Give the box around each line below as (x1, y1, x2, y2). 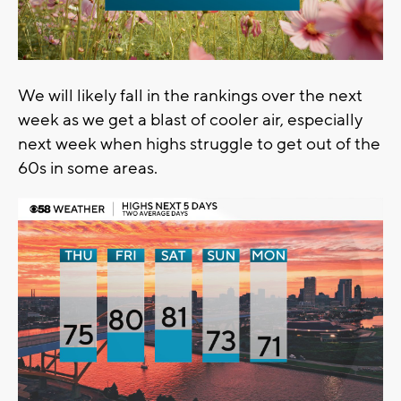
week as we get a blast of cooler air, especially (18, 109, 363, 132)
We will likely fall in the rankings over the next (18, 85, 363, 107)
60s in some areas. (18, 158, 161, 180)
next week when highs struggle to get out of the (18, 133, 380, 156)
